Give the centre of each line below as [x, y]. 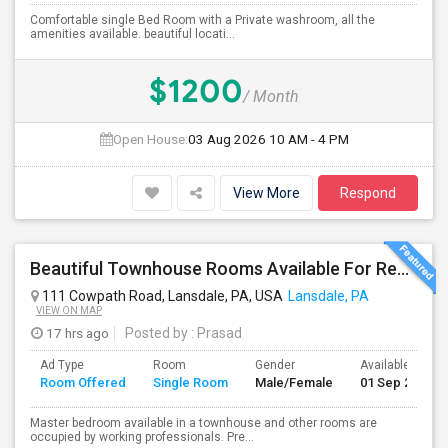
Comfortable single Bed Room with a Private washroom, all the [202, 20]
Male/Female [294, 382]
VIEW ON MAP [69, 310]
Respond [368, 193]
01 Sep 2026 [396, 382]
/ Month [271, 96]
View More [266, 193]
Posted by [156, 333]
